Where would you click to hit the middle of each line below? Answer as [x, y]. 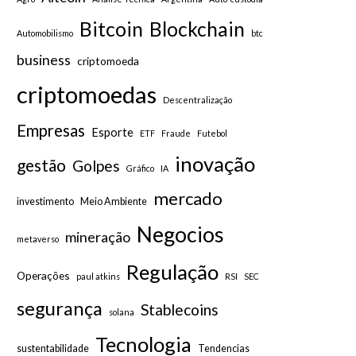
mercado [188, 198]
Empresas [51, 130]
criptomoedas [87, 94]
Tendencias [224, 348]
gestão [42, 165]
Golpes [97, 166]
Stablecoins [180, 310]
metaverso [38, 239]
